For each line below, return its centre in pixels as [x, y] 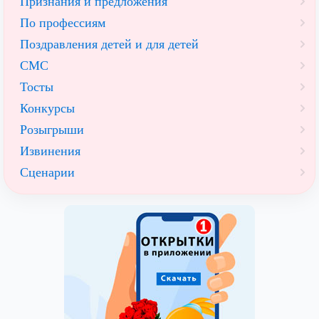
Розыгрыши [52, 129]
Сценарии [47, 172]
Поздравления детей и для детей [109, 44]
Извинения [50, 151]
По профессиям [63, 22]
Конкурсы [47, 108]
